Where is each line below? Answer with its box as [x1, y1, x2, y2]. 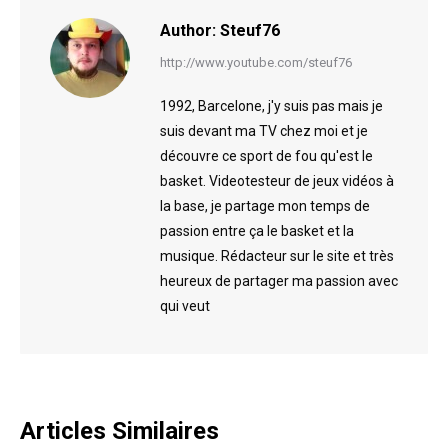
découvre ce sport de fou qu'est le [160, 148, 373, 165]
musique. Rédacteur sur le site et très [160, 248, 394, 265]
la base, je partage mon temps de [160, 198, 370, 215]
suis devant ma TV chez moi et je [160, 123, 368, 140]
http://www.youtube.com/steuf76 [160, 55, 352, 71]
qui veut [160, 298, 210, 315]
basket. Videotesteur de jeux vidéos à [160, 173, 394, 190]
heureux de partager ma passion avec [160, 273, 398, 290]
